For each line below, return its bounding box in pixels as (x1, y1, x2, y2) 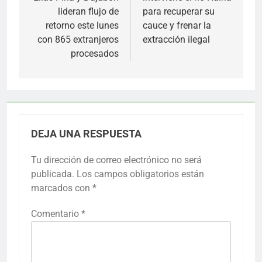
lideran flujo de (58, 5, 119, 17)
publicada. (31, 168, 74, 180)
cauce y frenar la (143, 19, 211, 31)
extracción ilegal (143, 33, 210, 45)
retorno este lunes (46, 19, 119, 31)
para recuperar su (143, 5, 215, 17)
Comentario (31, 208, 81, 219)
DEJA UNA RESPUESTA (31, 127, 142, 140)
